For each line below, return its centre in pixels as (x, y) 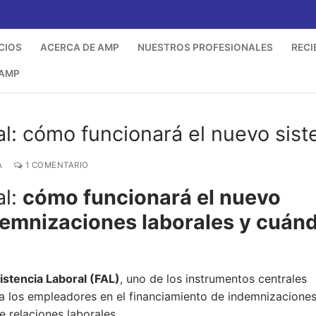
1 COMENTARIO (56, 165)
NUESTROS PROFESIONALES (205, 47)
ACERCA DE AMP (80, 47)
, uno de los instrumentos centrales (213, 278)
